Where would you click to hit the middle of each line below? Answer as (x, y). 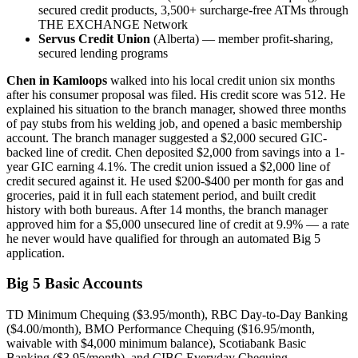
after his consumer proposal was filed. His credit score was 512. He (176, 94)
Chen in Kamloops (57, 80)
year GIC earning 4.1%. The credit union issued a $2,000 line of (168, 166)
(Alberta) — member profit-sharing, (242, 38)
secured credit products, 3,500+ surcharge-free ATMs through (193, 10)
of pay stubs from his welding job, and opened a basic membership (174, 123)
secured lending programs (103, 53)
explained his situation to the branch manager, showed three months (176, 109)
